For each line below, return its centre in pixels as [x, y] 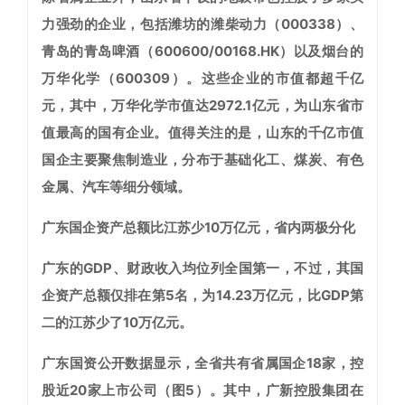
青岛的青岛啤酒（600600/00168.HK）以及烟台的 [202, 52]
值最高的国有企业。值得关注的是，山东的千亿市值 [202, 133]
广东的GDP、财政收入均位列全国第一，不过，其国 [202, 268]
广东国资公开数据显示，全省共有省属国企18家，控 [202, 363]
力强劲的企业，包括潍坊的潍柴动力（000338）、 [202, 24]
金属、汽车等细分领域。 [116, 187]
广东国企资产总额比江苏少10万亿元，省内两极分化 [198, 228]
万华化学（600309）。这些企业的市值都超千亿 [202, 79]
